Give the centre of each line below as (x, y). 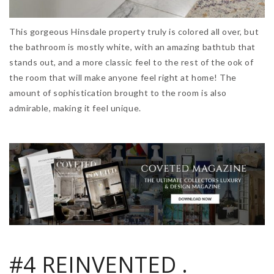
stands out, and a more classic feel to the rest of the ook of (131, 62)
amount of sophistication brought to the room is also (118, 93)
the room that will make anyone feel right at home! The (123, 78)
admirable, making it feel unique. (75, 108)
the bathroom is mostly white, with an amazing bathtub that (132, 47)
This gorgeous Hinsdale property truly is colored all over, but (134, 32)
